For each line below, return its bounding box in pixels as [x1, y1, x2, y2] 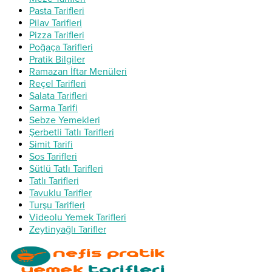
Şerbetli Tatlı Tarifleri [29, 126, 114, 138]
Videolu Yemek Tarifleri [29, 211, 126, 223]
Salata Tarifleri [29, 89, 87, 102]
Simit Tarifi [29, 138, 73, 151]
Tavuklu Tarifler [29, 186, 92, 199]
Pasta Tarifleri [29, 4, 84, 17]
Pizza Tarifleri [29, 29, 84, 41]
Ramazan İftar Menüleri [29, 65, 127, 78]
